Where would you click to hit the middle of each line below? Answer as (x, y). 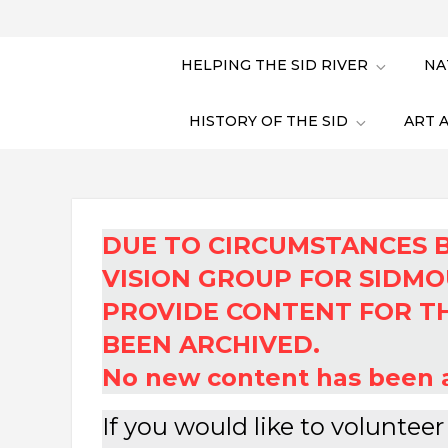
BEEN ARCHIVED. (211, 345)
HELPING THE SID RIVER (274, 65)
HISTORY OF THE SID (268, 121)
